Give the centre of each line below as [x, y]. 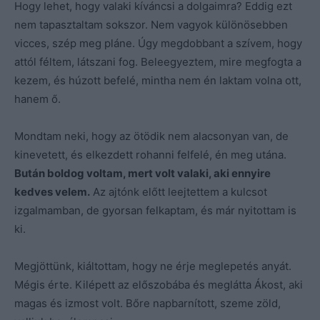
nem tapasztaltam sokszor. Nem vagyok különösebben [151, 24]
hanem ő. [37, 99]
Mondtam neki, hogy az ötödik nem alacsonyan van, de [151, 136]
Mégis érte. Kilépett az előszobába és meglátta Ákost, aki [159, 284]
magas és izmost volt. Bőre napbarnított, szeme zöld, [147, 303]
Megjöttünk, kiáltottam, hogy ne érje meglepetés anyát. [153, 266]
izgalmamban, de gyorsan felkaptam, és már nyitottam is [155, 210]
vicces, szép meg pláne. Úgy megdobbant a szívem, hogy [158, 43]
